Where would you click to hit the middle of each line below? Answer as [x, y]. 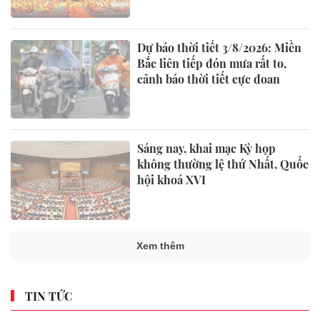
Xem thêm [160, 245]
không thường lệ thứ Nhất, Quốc [223, 164]
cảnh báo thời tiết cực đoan [209, 79]
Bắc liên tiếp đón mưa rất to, [212, 64]
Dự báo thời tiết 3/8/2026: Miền [220, 48]
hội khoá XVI [172, 180]
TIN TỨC [49, 296]
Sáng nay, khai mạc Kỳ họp [207, 149]
